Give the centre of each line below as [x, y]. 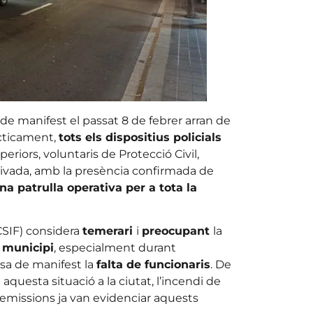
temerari [109, 231]
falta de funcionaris [153, 265]
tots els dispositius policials [140, 137]
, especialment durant [115, 248]
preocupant [177, 231]
